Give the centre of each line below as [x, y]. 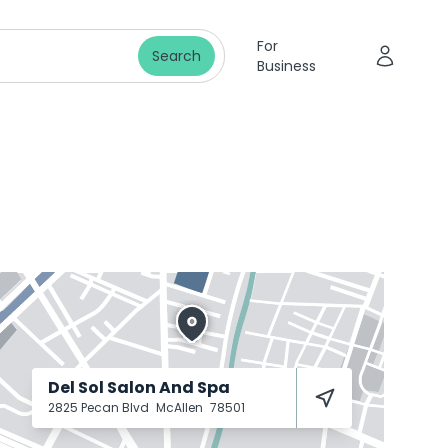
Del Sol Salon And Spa [139, 387]
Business [286, 66]
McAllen [181, 407]
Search [176, 56]
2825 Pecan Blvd [100, 407]
